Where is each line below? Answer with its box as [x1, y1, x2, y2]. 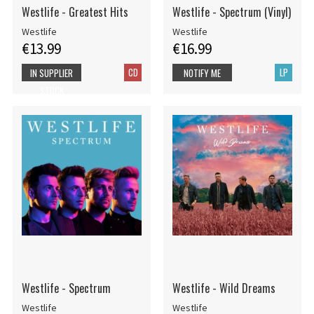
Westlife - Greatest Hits [21, 4, 128, 21]
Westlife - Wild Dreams [172, 279, 275, 296]
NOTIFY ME [184, 65, 221, 80]
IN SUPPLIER [30, 65, 73, 80]
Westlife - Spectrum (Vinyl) [172, 4, 291, 21]
